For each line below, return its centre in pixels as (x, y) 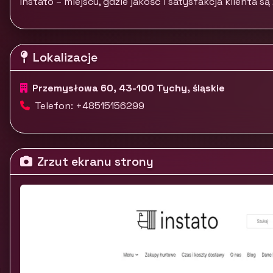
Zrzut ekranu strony (95, 161)
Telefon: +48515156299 (90, 106)
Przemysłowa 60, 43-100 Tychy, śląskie (129, 88)
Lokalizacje (65, 57)
